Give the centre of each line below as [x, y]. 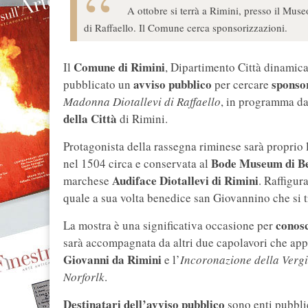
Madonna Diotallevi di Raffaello [142, 102]
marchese [88, 181]
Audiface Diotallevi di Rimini [185, 181]
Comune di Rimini [119, 67]
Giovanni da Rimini [112, 260]
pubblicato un [98, 85]
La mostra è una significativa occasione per [169, 225]
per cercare [242, 85]
